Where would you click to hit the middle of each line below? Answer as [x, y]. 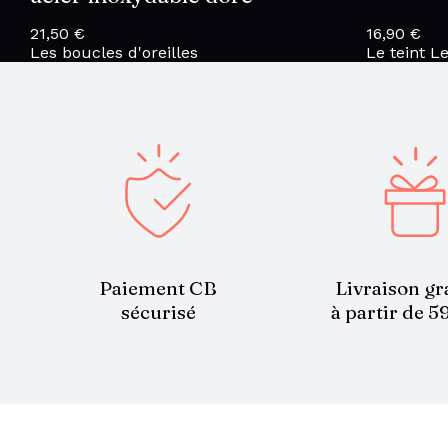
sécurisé [158, 311]
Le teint [395, 52]
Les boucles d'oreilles [114, 52]
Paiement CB [158, 287]
